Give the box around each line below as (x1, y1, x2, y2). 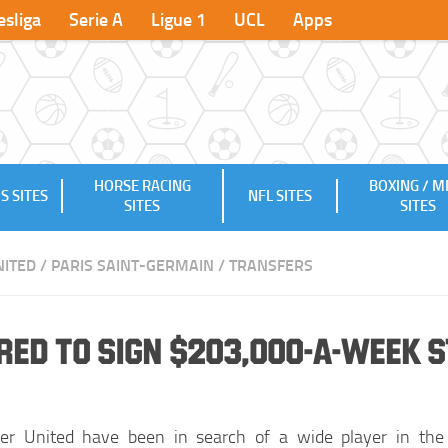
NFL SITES (248, 186, 313, 205)
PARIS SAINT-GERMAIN (51, 255, 214, 275)
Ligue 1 (151, 9, 206, 31)
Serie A (69, 9, 123, 31)
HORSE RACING (93, 176, 191, 195)
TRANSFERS (229, 255, 313, 275)
